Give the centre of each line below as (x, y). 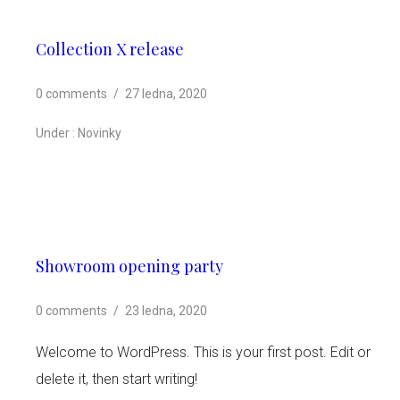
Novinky (98, 133)
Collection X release (110, 49)
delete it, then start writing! (117, 379)
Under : (55, 133)
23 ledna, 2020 (166, 311)
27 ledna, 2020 (166, 94)
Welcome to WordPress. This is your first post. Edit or (203, 352)
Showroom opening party (129, 266)
